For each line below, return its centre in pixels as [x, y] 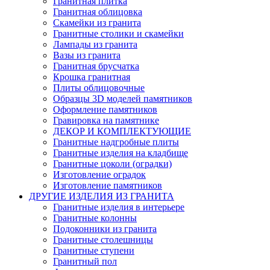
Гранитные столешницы [103, 240]
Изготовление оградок [99, 174]
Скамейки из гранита [97, 23]
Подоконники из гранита [105, 229]
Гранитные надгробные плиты [116, 142]
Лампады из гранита [95, 44]
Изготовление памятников [108, 185]
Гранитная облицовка [98, 12]
